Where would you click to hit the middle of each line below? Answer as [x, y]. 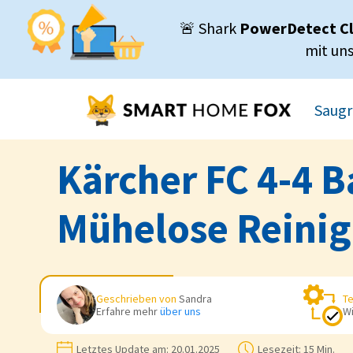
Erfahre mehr [128, 312]
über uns [180, 312]
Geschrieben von [137, 299]
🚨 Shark [210, 28]
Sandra [195, 299]
